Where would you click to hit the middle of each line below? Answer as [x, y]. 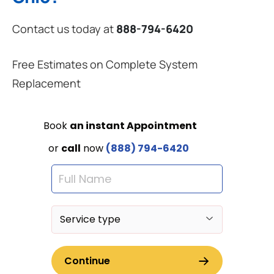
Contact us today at [64, 29]
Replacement [46, 83]
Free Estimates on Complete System [105, 65]
